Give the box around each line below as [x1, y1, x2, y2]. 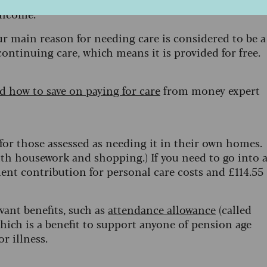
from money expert [160, 82, 260, 98]
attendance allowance [108, 201, 216, 217]
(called [216, 201, 252, 217]
